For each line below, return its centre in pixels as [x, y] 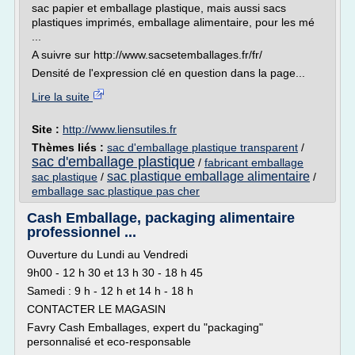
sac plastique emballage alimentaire [208, 176]
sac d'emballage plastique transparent [202, 147]
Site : [47, 129]
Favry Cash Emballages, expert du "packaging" [145, 327]
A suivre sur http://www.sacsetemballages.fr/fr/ [147, 55]
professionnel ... [82, 232]
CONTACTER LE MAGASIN [96, 309]
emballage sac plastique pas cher [116, 191]
